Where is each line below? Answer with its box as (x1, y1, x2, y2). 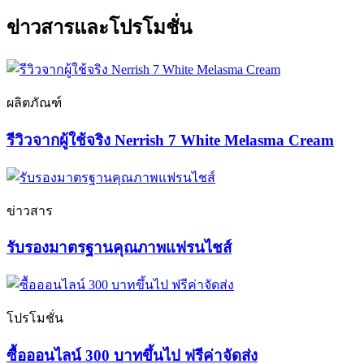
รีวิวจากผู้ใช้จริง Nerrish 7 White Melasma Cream (6, 132, 334, 149)
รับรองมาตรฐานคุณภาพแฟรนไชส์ (6, 239, 232, 257)
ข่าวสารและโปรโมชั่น (6, 17, 192, 39)
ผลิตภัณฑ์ (6, 96, 62, 110)
